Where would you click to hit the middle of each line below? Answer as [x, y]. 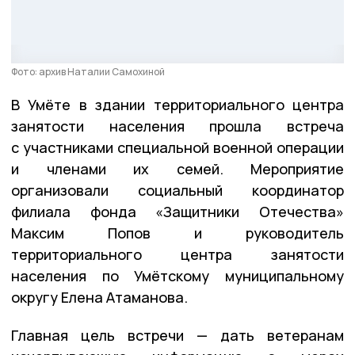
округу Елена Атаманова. [99, 298]
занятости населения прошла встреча [177, 126]
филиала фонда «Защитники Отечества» [177, 212]
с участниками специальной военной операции [177, 148]
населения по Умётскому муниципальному [177, 276]
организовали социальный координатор [177, 191]
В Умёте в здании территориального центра [177, 105]
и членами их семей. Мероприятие [177, 169]
